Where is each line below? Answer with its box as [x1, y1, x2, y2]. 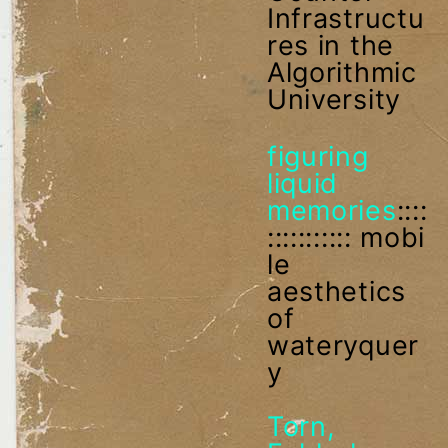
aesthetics [266, 274, 406, 308]
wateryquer [266, 328, 419, 362]
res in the [266, 28, 394, 62]
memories [266, 193, 397, 227]
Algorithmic [266, 55, 417, 89]
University [266, 82, 401, 116]
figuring [266, 139, 369, 173]
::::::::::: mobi [266, 220, 426, 254]
